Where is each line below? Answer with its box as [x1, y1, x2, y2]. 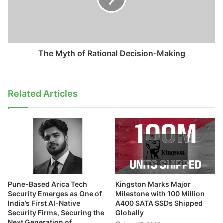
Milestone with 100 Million [115, 189, 205, 198]
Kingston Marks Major [115, 179, 191, 188]
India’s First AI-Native [8, 198, 80, 207]
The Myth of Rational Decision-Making [38, 48, 185, 59]
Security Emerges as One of [8, 189, 102, 198]
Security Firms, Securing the [8, 208, 104, 217]
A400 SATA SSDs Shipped [115, 198, 203, 207]
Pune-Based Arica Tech [8, 179, 87, 188]
